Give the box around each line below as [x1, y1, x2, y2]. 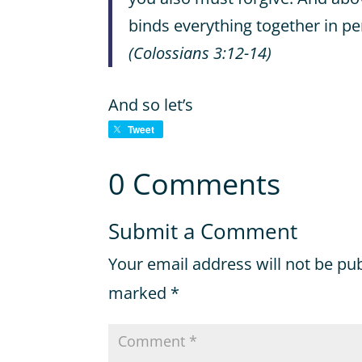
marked [108, 282, 171, 305]
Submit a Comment [108, 217, 298, 246]
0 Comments [108, 164, 281, 204]
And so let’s [108, 93, 194, 116]
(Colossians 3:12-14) [128, 41, 272, 64]
